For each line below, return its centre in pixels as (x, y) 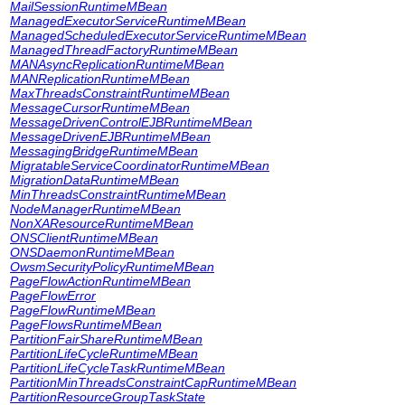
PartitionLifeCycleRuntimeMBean (104, 353)
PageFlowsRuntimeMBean (86, 325)
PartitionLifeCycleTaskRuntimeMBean (118, 368)
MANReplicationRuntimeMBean (100, 79)
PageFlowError (53, 296)
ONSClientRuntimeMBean (84, 238)
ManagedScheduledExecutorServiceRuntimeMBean (158, 35)
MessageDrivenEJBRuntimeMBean (110, 137)
